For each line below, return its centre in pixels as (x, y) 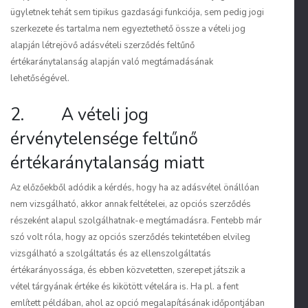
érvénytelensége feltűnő (104, 139)
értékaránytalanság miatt (107, 163)
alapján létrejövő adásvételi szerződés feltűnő (102, 45)
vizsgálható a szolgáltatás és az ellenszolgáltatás (111, 254)
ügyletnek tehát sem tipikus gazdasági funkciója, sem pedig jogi (137, 12)
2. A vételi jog (79, 115)
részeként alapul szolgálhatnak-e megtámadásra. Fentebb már (136, 221)
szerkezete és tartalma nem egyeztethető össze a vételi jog (128, 29)
